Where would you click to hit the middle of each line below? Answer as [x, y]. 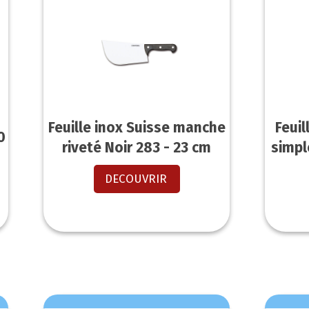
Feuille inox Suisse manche [137, 127]
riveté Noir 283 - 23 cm [137, 147]
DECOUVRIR [136, 179]
